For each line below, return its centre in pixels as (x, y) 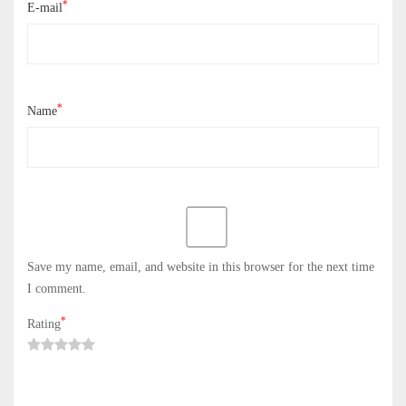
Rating (44, 324)
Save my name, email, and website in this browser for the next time (201, 267)
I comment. (57, 289)
